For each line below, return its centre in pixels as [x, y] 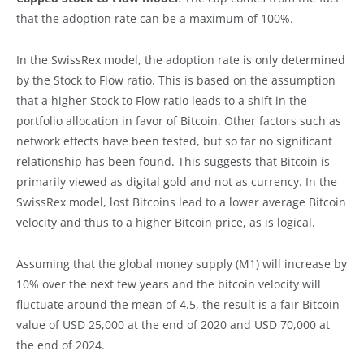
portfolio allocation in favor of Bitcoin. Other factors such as [179, 120]
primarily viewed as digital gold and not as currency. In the [177, 181]
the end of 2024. [61, 344]
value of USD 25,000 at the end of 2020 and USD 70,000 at [173, 324]
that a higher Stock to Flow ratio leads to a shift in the [162, 100]
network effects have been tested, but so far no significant [174, 141]
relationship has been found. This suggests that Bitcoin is [173, 161]
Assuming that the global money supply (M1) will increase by [182, 263]
